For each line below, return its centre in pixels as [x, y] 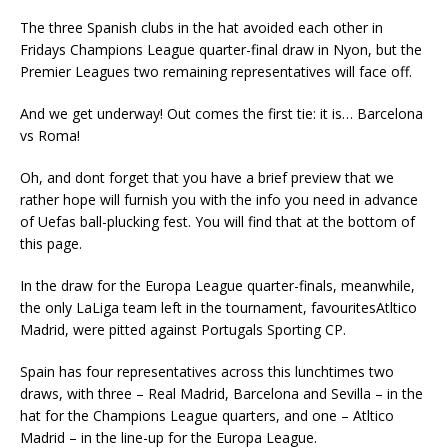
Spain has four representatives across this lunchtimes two [207, 371]
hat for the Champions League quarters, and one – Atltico [207, 415]
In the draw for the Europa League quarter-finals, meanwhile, [217, 285]
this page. [51, 243]
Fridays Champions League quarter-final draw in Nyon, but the [221, 49]
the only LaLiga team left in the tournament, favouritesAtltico [218, 307]
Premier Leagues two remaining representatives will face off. [216, 71]
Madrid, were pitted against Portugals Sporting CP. [183, 329]
